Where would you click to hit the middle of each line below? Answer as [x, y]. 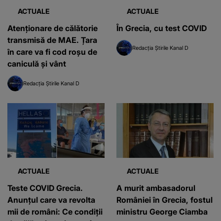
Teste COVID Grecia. [45, 188]
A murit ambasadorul [156, 188]
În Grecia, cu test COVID [162, 28]
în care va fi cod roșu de [52, 52]
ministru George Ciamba [162, 211]
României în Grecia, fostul [165, 200]
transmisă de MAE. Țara [52, 40]
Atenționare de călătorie [53, 28]
